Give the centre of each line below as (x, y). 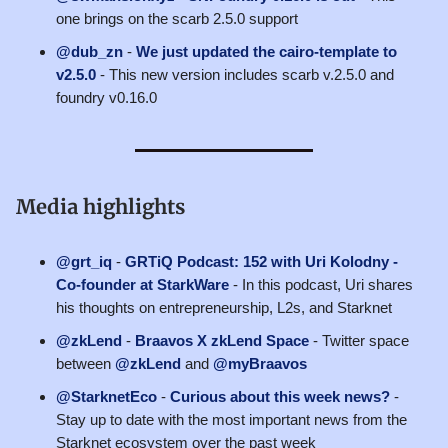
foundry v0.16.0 (106, 97)
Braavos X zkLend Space (222, 340)
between (85, 363)
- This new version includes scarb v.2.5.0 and (245, 74)
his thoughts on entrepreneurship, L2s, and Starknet (224, 307)
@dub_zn (89, 51)
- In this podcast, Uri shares (321, 284)
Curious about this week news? (280, 396)
